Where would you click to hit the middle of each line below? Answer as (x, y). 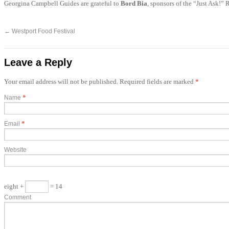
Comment (18, 197)
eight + (15, 186)
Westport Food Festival (43, 31)
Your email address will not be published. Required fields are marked (100, 82)
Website (15, 150)
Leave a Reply (38, 62)
